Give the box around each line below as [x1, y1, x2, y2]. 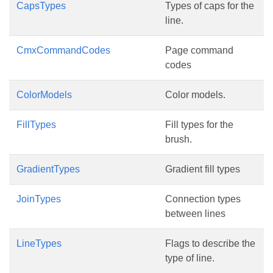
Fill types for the [165, 119, 233, 130]
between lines [165, 208, 225, 219]
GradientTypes [16, 163, 80, 174]
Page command [165, 44, 233, 55]
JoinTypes [16, 193, 61, 204]
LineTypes [16, 238, 62, 249]
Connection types [165, 193, 241, 204]
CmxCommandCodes [16, 44, 110, 55]
